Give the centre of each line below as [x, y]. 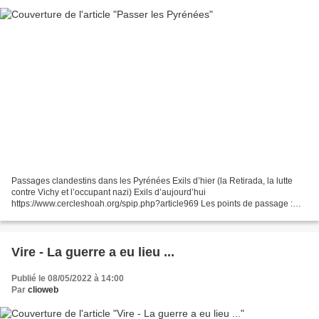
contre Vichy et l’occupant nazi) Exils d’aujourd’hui [109, 193]
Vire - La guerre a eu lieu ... [93, 252]
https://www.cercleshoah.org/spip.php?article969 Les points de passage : [152, 204]
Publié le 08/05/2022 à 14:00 [68, 279]
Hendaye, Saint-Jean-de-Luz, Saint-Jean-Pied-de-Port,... [121, 215]
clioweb [43, 290]
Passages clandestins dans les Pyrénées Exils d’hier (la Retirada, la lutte [152, 181]
